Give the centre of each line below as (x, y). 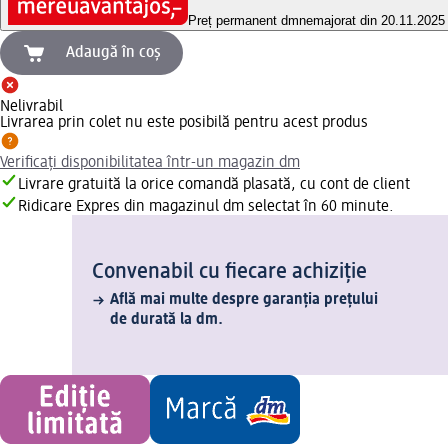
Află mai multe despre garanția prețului (244, 300)
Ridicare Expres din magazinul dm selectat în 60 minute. (206, 207)
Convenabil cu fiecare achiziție (229, 272)
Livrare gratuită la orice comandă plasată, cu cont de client (214, 185)
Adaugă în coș (113, 53)
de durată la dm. (166, 320)
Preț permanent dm (243, 21)
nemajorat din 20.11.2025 (372, 21)
